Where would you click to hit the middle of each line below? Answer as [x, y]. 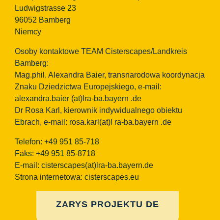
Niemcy [28, 32]
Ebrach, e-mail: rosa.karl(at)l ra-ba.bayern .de [93, 122]
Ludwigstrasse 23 [45, 8]
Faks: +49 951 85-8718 [55, 154]
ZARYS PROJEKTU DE [108, 205]
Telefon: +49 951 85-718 [57, 142]
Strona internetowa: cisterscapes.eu [77, 177]
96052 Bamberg [42, 20]
